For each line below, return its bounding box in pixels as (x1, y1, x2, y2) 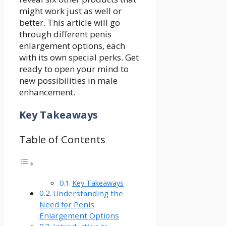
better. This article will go (19, 17, 120, 29)
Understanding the (53, 188, 124, 199)
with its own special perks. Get (19, 51, 139, 64)
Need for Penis (39, 199, 94, 210)
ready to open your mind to (19, 63, 129, 75)
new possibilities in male (19, 75, 118, 87)
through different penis (19, 28, 111, 40)
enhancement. (19, 86, 75, 98)
